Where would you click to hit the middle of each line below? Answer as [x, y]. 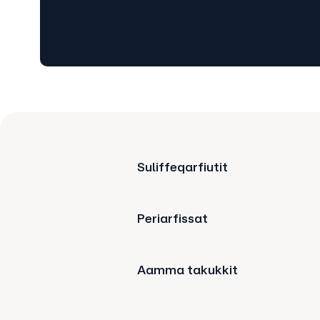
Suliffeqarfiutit [182, 167]
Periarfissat [172, 218]
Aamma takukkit [187, 270]
